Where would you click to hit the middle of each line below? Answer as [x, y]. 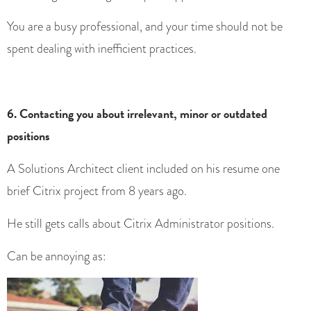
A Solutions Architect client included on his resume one [143, 169]
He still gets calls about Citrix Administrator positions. [141, 224]
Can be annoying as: [57, 257]
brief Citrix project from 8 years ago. [97, 191]
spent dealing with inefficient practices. [102, 49]
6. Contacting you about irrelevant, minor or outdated [137, 114]
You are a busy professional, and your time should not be [145, 27]
